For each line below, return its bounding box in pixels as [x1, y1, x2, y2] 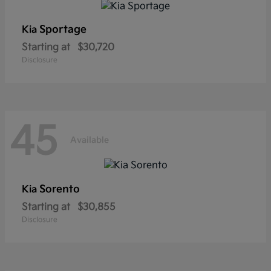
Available [70, 134, 109, 145]
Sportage [39, 24, 87, 36]
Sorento [39, 183, 80, 195]
